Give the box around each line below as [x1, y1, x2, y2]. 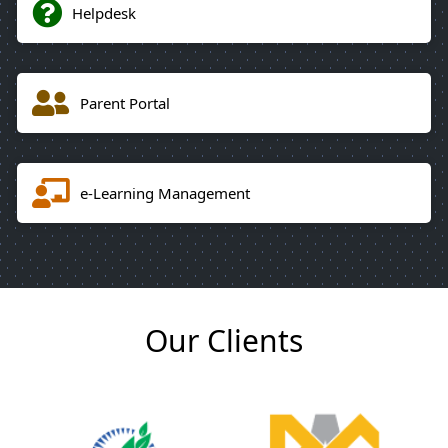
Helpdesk [72, 2, 136, 23]
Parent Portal [80, 92, 170, 113]
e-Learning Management [80, 182, 250, 203]
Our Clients [145, 320, 303, 362]
